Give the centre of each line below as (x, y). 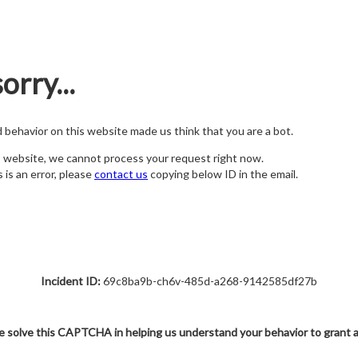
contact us (121, 174)
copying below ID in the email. (223, 174)
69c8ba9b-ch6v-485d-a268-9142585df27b (209, 281)
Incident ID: (71, 281)
